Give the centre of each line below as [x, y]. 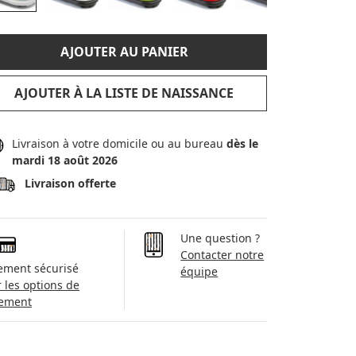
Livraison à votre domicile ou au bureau [119, 143]
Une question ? [221, 238]
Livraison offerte [70, 183]
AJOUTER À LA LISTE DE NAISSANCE [124, 93]
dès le [242, 143]
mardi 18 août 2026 [64, 160]
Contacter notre [222, 254]
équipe [199, 271]
